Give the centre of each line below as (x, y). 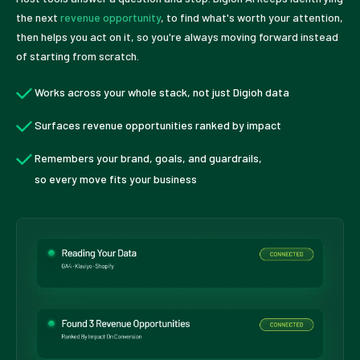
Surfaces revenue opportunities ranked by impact (158, 125)
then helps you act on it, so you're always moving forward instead (177, 36)
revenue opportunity (110, 17)
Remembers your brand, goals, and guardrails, (149, 157)
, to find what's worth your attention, (252, 17)
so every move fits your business (116, 178)
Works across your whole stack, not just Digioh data (162, 92)
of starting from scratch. (78, 55)
